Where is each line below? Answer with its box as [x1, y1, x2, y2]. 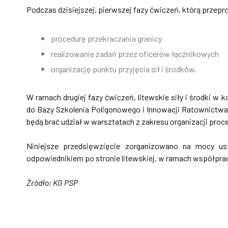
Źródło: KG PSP [26, 177, 79, 187]
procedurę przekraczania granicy [51, 33, 162, 43]
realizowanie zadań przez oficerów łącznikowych [51, 48, 219, 59]
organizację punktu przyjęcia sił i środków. [51, 64, 196, 74]
